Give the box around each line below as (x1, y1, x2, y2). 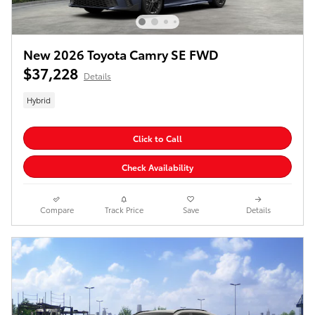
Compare (39, 204, 74, 216)
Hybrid (27, 94, 51, 105)
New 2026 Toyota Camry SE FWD (23, 44, 219, 63)
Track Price (104, 204, 143, 216)
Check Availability (122, 160, 193, 173)
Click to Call (133, 131, 182, 144)
